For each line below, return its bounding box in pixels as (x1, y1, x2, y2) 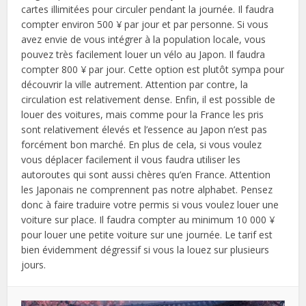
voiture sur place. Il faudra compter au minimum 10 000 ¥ (21, 212, 275, 226)
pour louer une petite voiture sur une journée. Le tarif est (21, 227, 273, 241)
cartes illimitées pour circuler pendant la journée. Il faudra (21, 2, 275, 16)
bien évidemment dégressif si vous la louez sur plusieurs (21, 242, 270, 256)
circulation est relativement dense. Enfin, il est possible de (21, 92, 276, 106)
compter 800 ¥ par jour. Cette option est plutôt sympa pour (21, 62, 285, 76)
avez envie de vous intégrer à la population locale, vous (21, 32, 266, 46)
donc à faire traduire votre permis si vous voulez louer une (21, 197, 279, 211)
